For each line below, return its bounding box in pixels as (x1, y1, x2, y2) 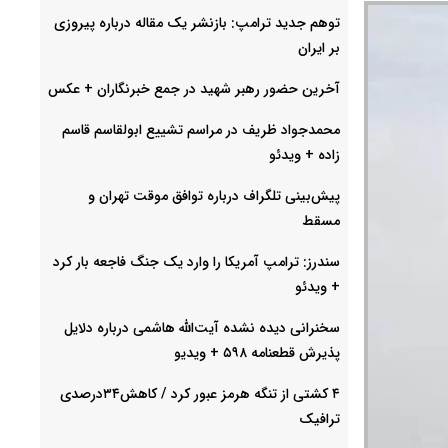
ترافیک (299, 407, 340, 430)
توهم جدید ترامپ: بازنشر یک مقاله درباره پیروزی (54, 11, 340, 34)
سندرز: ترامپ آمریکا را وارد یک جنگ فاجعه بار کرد (53, 250, 340, 273)
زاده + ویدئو (269, 143, 340, 166)
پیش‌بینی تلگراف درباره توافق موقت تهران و (88, 184, 340, 207)
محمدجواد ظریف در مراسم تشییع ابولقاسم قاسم (62, 118, 340, 141)
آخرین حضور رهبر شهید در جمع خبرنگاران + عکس (48, 77, 340, 100)
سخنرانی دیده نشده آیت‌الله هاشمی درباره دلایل (64, 316, 340, 339)
